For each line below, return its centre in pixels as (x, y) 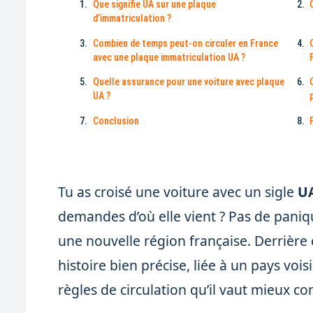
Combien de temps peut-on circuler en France (185, 43)
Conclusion (116, 121)
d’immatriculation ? (132, 19)
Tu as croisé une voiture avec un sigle (178, 192)
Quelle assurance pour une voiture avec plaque (188, 82)
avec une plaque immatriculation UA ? (169, 57)
